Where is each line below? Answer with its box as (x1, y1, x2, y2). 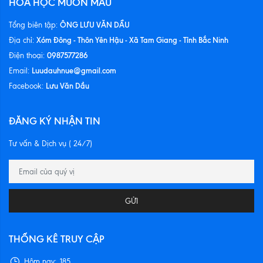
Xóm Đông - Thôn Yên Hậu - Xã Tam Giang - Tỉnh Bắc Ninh (36, 35, 228, 45)
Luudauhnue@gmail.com (32, 66, 116, 75)
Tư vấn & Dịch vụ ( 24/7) (9, 139, 92, 148)
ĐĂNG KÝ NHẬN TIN (9, 115, 100, 127)
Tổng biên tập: (9, 21, 60, 29)
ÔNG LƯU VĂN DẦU (60, 20, 130, 29)
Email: (9, 66, 32, 75)
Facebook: (9, 82, 46, 90)
